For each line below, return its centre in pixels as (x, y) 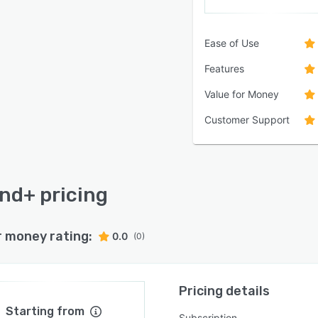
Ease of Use (232, 43)
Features (224, 68)
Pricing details (225, 291)
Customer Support (247, 120)
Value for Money (242, 94)
